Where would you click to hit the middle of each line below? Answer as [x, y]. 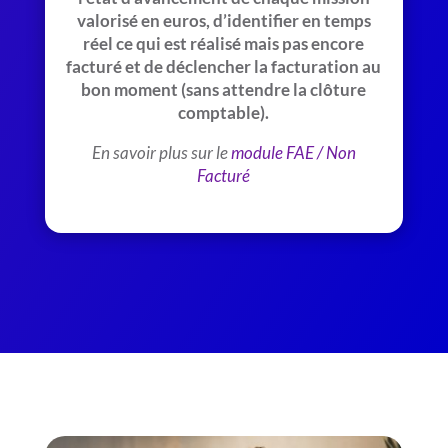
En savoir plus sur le [159, 152]
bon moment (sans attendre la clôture [224, 89]
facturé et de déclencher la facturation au [224, 66]
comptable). [224, 112]
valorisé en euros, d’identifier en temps [223, 20]
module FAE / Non [293, 152]
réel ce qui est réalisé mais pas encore [224, 43]
